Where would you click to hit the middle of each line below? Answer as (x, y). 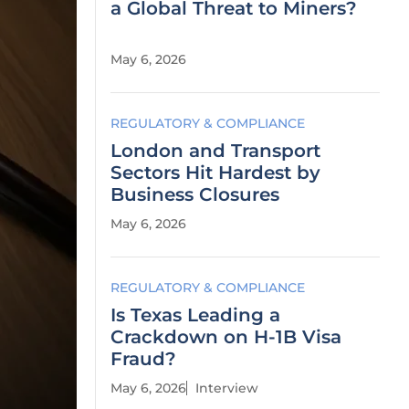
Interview (227, 388)
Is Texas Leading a (195, 315)
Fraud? (143, 359)
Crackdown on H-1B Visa (226, 337)
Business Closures (195, 194)
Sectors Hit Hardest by (215, 173)
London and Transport (215, 151)
